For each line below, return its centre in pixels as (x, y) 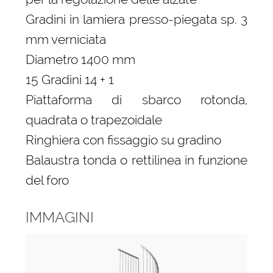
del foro (47, 180)
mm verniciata (66, 40)
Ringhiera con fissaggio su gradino (123, 140)
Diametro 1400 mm (80, 60)
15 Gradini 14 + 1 (69, 80)
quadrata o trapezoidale (94, 120)
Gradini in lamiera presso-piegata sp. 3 (136, 19)
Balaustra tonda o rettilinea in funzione (136, 160)
